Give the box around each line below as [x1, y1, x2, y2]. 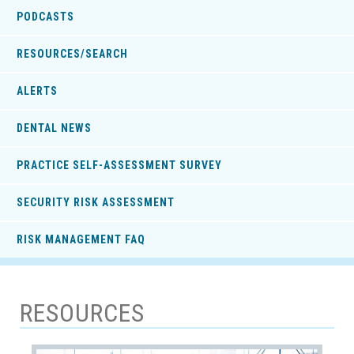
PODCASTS [17, 10, 74, 24]
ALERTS [17, 85, 58, 98]
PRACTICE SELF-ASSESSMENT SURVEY [17, 159, 222, 172]
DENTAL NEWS [17, 122, 92, 135]
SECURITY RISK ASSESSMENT [17, 196, 175, 209]
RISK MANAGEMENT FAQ [17, 233, 145, 247]
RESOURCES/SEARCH [17, 47, 128, 61]
